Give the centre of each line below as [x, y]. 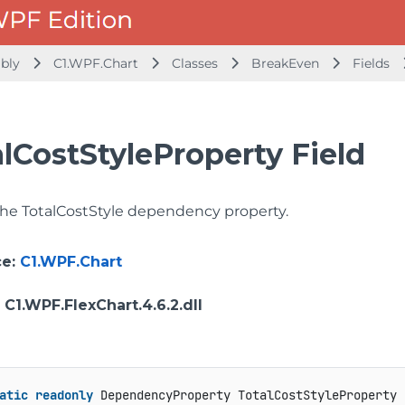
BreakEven [285, 63]
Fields [373, 63]
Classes [197, 63]
